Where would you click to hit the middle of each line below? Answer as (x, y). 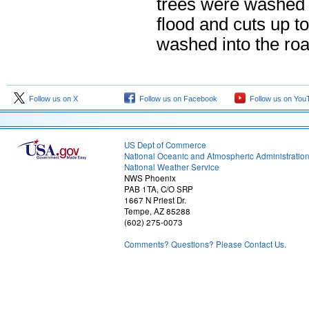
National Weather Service (172, 167)
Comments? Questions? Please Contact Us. (205, 244)
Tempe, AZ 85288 (157, 211)
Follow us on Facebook (176, 99)
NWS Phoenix (150, 178)
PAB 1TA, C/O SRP (159, 189)
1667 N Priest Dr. (155, 200)
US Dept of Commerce (165, 145)
